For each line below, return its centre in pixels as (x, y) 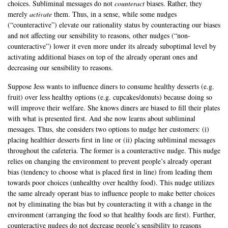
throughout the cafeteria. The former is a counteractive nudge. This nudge (114, 151)
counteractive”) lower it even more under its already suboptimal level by (112, 46)
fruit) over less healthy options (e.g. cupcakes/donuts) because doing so (110, 97)
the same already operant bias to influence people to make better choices (111, 193)
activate (42, 14)
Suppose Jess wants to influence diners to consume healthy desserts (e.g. (111, 87)
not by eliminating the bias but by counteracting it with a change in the (110, 204)
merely (19, 14)
